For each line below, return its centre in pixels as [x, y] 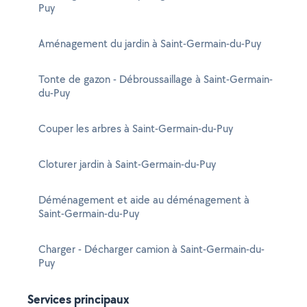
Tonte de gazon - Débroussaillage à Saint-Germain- [156, 79]
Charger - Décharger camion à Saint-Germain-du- [151, 249]
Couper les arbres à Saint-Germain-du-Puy [136, 128]
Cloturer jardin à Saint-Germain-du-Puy [127, 164]
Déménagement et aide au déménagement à [144, 200]
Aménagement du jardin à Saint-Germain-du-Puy [150, 44]
